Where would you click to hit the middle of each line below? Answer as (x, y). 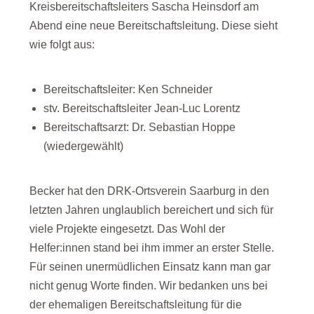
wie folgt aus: (62, 45)
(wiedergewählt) (84, 146)
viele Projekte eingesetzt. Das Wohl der (128, 229)
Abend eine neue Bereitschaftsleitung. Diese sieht (154, 26)
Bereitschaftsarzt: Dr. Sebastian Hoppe (140, 127)
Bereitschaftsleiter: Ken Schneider (128, 89)
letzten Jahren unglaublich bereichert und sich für (152, 210)
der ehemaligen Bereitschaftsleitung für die (136, 305)
